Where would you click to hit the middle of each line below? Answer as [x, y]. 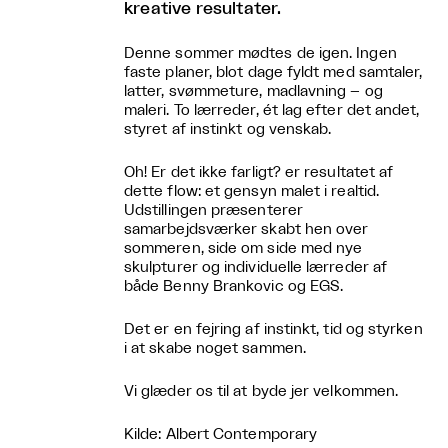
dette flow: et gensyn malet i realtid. [252, 191]
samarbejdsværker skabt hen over [246, 229]
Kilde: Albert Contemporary [221, 434]
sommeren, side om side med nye [243, 248]
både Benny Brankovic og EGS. [234, 286]
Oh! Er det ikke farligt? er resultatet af [259, 172]
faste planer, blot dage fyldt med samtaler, [273, 72]
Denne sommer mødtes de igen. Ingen [260, 53]
